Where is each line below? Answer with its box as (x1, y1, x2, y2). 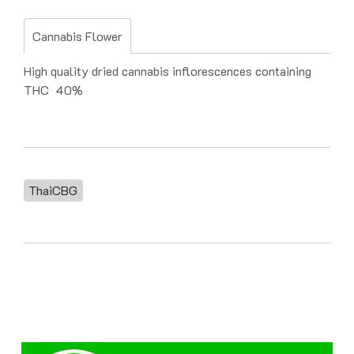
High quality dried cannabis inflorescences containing (24, 62, 311, 79)
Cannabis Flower (32, 28, 122, 44)
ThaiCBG (28, 182, 78, 198)
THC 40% (24, 81, 83, 98)
